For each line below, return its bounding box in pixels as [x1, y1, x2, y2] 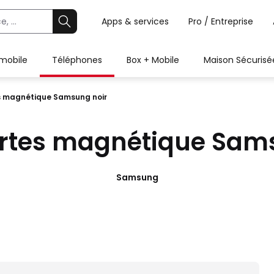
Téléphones [52, 54, 102, 66]
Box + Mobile [127, 54, 179, 66]
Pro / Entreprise [188, 15, 253, 28]
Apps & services [102, 15, 169, 28]
